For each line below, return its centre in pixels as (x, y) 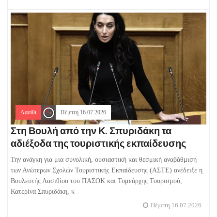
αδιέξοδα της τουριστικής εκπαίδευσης (98, 143)
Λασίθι (28, 113)
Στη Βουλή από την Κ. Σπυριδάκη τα (91, 131)
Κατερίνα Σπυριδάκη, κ (43, 192)
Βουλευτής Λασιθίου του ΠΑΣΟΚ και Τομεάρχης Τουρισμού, (96, 181)
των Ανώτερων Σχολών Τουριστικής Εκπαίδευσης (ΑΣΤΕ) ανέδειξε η (107, 170)
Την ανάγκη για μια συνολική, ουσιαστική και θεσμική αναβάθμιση (104, 160)
